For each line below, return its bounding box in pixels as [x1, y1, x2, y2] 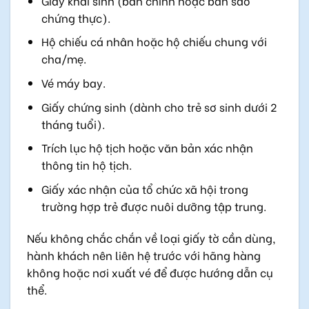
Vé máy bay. [41, 74, 106, 90]
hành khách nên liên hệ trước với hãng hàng [27, 246, 261, 263]
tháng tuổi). [41, 115, 105, 132]
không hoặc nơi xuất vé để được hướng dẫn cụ [27, 263, 273, 280]
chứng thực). [41, 9, 110, 26]
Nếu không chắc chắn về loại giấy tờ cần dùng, [27, 229, 276, 246]
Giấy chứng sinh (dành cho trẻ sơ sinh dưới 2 [41, 98, 277, 114]
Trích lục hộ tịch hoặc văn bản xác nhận [41, 139, 253, 156]
